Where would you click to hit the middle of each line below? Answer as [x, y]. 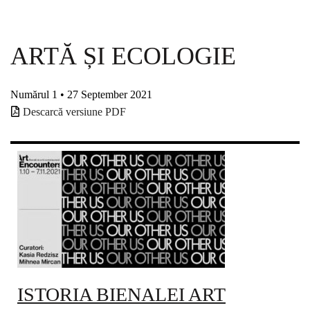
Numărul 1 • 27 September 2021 [81, 94]
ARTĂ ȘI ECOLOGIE [123, 56]
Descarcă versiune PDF [74, 112]
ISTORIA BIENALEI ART [121, 294]
